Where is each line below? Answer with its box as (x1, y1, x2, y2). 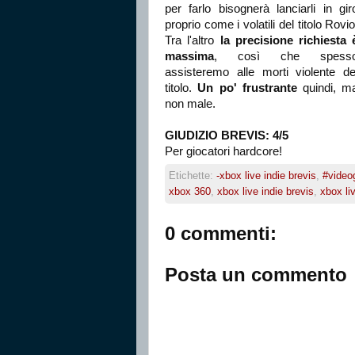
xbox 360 (169, 185, 211, 197)
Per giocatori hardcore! (165, 144, 282, 158)
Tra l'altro (165, 33, 220, 47)
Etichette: (169, 169, 216, 181)
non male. (165, 97, 216, 110)
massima (165, 49, 214, 63)
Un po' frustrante (197, 81, 297, 94)
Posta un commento (165, 263, 347, 285)
